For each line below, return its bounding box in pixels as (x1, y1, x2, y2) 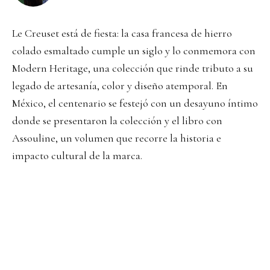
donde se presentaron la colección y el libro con (12, 114, 222, 128)
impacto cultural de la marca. (12, 149, 142, 163)
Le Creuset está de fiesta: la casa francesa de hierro (12, 27, 232, 40)
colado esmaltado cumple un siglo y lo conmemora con (12, 44, 256, 58)
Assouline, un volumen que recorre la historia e (12, 131, 221, 145)
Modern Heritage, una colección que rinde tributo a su (12, 61, 253, 75)
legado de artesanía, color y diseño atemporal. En (12, 79, 228, 93)
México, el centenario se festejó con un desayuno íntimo (12, 96, 258, 110)
